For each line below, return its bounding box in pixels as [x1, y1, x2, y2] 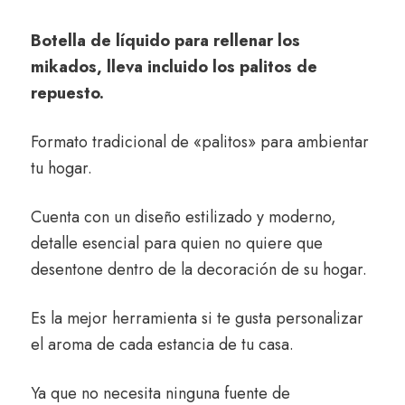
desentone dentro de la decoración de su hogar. [31, 258, 367, 282]
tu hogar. [31, 156, 92, 181]
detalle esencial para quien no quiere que [31, 231, 323, 256]
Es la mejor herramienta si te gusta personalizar [31, 306, 363, 331]
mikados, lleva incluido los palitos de [31, 55, 317, 80]
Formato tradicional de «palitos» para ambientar [31, 130, 369, 155]
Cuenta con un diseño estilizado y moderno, [31, 205, 336, 230]
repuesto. [31, 81, 104, 106]
